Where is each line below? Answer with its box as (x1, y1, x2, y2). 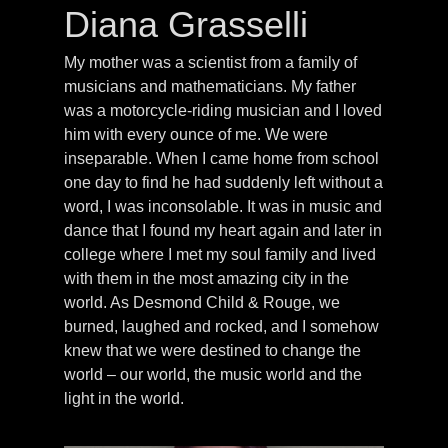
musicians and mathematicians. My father (64, 77, 357, 95)
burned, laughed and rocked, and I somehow (64, 317, 380, 335)
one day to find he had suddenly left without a (64, 173, 384, 191)
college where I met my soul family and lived (64, 245, 377, 263)
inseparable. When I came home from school (64, 149, 380, 167)
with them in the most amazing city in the (64, 269, 350, 287)
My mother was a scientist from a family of (64, 53, 358, 71)
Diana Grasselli (64, 3, 309, 45)
